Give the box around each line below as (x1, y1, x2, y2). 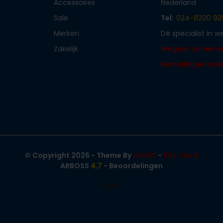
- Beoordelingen (102, 160, 163, 171)
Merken (54, 28, 80, 38)
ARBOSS (60, 160, 91, 171)
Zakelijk (54, 43, 79, 54)
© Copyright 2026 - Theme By (25, 150, 133, 160)
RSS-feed (163, 150, 198, 160)
